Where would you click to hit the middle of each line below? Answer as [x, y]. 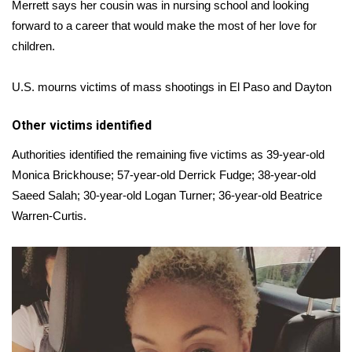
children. [33, 46]
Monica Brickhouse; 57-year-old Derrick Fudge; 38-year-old [164, 174]
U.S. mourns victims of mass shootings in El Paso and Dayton [172, 86]
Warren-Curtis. [49, 215]
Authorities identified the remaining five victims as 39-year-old [168, 154]
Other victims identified [82, 125]
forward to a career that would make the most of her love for [164, 25]
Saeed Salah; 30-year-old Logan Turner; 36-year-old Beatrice [167, 195]
